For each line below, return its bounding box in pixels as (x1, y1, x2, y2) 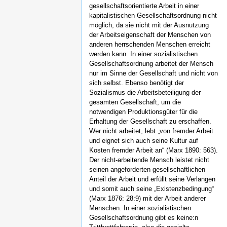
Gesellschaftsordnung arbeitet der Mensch (89, 60, 213, 68)
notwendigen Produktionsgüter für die (89, 108, 198, 116)
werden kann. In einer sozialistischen (89, 50, 198, 58)
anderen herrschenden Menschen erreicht (89, 41, 210, 49)
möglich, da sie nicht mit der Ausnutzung (89, 21, 209, 29)
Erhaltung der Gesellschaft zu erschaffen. (89, 118, 211, 126)
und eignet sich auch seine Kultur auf (89, 137, 198, 145)
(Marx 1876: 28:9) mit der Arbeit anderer (89, 195, 206, 203)
